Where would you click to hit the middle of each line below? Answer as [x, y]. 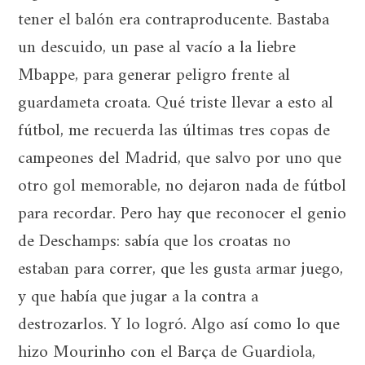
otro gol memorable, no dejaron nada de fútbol [182, 186]
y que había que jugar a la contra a [139, 297]
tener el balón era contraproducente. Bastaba [174, 20]
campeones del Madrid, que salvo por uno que [180, 158]
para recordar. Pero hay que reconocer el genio [182, 214]
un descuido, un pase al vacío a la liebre [157, 48]
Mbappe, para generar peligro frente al [154, 75]
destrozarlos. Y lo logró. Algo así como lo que [179, 325]
